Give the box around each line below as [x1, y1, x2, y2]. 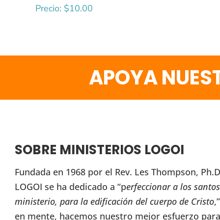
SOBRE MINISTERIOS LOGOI [15, 140, 184, 159]
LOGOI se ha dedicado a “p [15, 180, 126, 192]
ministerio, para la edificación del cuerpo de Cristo [15, 195, 214, 207]
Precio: [35, 2, 64, 14]
